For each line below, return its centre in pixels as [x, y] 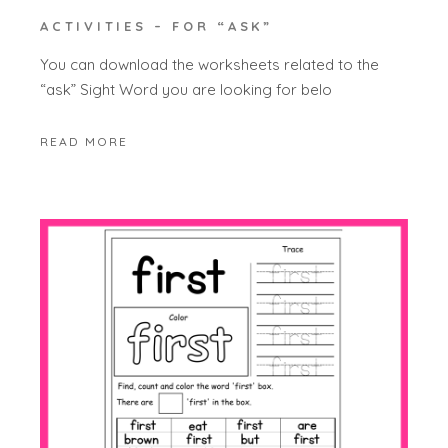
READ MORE [84, 141]
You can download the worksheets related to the [210, 65]
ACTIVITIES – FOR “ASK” [156, 25]
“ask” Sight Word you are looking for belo [186, 90]
